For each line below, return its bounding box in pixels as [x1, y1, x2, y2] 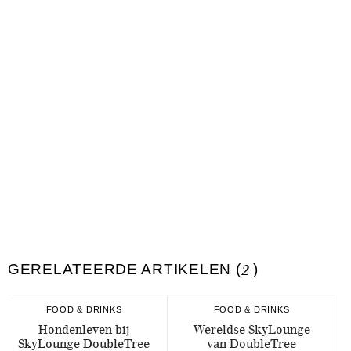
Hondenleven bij [38, 322, 130, 337]
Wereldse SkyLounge [193, 322, 310, 337]
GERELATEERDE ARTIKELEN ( [8, 261, 241, 277]
